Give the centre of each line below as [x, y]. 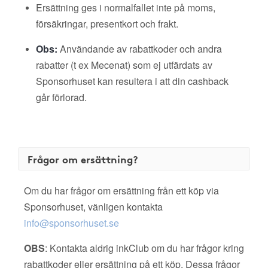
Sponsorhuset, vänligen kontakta [93, 207]
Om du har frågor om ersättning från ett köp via [121, 191]
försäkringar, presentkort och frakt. [107, 24]
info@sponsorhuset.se [71, 223]
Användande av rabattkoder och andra [140, 49]
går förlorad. [61, 97]
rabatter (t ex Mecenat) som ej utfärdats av [124, 65]
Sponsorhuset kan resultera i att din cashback [132, 81]
